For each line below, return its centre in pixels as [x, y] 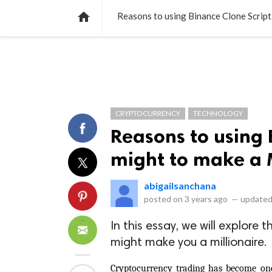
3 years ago [206, 199]
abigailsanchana [180, 185]
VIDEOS [184, 8]
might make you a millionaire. [189, 243]
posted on [164, 199]
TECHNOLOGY [218, 113]
